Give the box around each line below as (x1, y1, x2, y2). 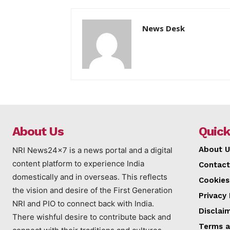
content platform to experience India (12, 158, 144, 168)
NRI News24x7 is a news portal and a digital (12, 145, 172, 155)
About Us (12, 124, 64, 139)
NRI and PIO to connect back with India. (12, 198, 154, 208)
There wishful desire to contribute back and (12, 212, 171, 222)
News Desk (142, 23, 185, 33)
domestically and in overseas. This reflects (12, 171, 167, 182)
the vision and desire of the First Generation (12, 185, 172, 195)
